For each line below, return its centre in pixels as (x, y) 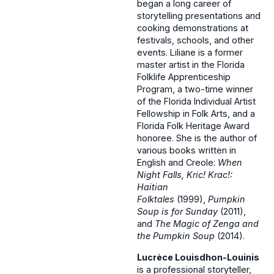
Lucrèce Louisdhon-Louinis (198, 257)
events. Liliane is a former (190, 53)
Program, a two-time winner (195, 89)
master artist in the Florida (191, 65)
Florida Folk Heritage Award (193, 126)
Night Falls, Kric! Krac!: (185, 175)
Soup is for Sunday (179, 212)
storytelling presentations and (199, 16)
